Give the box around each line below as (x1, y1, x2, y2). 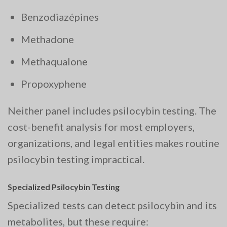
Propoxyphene (21, 78, 87, 90)
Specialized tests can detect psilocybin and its (8, 199, 217, 211)
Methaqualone (21, 55, 88, 68)
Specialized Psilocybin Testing (8, 181, 120, 192)
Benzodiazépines (21, 11, 99, 23)
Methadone (21, 33, 74, 46)
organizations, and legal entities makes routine (8, 136, 219, 149)
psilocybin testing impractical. (8, 153, 144, 165)
